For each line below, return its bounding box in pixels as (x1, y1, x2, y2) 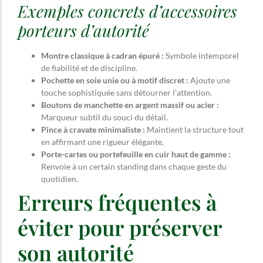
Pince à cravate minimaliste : (41, 124, 145, 134)
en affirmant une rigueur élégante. (41, 136, 164, 147)
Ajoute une (188, 75, 230, 85)
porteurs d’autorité (18, 19, 149, 41)
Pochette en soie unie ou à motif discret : (41, 75, 188, 85)
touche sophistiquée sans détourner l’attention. (41, 87, 212, 97)
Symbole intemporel (164, 50, 239, 60)
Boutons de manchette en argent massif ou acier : (41, 99, 219, 110)
